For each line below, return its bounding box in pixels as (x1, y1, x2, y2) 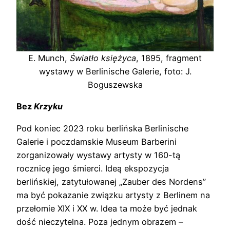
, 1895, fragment (136, 53, 202, 64)
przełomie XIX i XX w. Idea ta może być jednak (16, 203, 197, 214)
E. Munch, (28, 53, 70, 64)
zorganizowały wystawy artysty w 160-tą (16, 149, 180, 160)
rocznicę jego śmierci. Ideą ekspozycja (16, 163, 169, 174)
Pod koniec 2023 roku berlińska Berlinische (16, 123, 188, 133)
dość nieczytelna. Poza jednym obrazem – (16, 216, 183, 227)
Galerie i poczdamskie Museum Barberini (16, 136, 177, 147)
